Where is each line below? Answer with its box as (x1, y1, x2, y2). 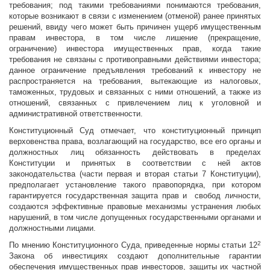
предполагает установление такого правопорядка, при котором (9, 180, 261, 190)
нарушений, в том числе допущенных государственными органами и (9, 213, 261, 222)
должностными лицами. (9, 224, 96, 233)
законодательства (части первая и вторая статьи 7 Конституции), (9, 169, 261, 179)
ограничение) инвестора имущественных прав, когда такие (9, 44, 261, 54)
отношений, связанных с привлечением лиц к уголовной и (9, 98, 261, 108)
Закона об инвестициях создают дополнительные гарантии (9, 251, 261, 261)
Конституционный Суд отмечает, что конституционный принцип (9, 126, 261, 136)
